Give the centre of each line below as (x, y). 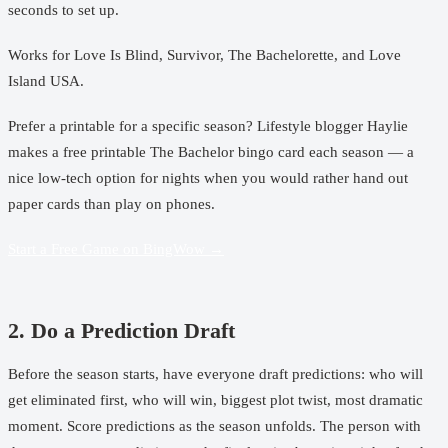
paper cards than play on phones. (111, 203)
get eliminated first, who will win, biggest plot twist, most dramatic (215, 400)
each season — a (359, 151)
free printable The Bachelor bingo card (184, 151)
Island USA (44, 81)
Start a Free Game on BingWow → (116, 248)
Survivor (193, 55)
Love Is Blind (116, 55)
